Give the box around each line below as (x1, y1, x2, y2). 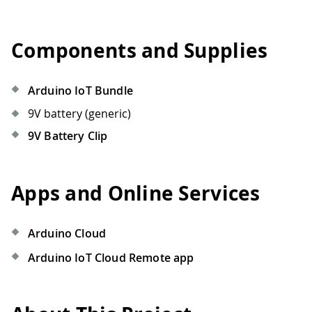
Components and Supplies (11, 37, 268, 65)
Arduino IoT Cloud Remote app (28, 249, 194, 265)
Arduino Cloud (28, 225, 107, 241)
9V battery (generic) (28, 106, 131, 122)
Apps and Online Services (11, 179, 260, 207)
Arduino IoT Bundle (28, 83, 133, 99)
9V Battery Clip (28, 128, 108, 144)
